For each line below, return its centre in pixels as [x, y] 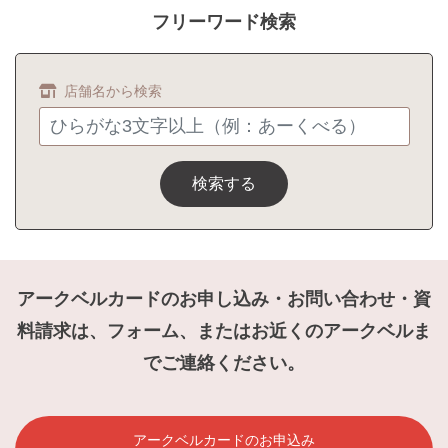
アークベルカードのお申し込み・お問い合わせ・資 [224, 298]
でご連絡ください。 [224, 362]
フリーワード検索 [224, 21]
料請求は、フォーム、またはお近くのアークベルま [224, 330]
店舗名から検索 [113, 91]
